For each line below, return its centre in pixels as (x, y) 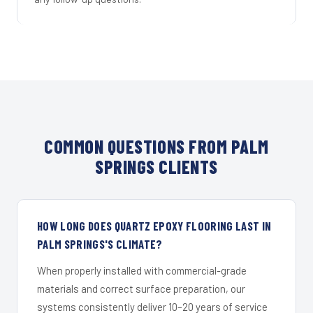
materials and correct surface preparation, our (141, 288)
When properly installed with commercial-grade (142, 270)
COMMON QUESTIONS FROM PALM (156, 146)
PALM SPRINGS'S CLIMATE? (100, 243)
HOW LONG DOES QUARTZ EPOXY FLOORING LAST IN (154, 225)
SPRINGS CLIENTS (156, 166)
